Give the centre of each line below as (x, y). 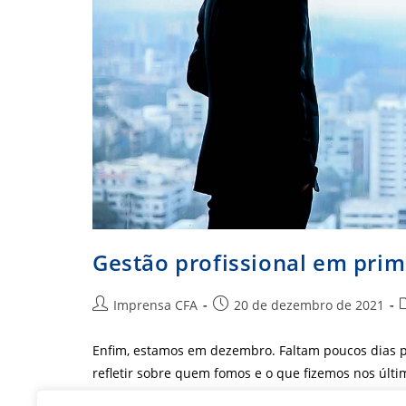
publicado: (244, 324)
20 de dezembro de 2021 (309, 305)
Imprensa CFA (155, 305)
